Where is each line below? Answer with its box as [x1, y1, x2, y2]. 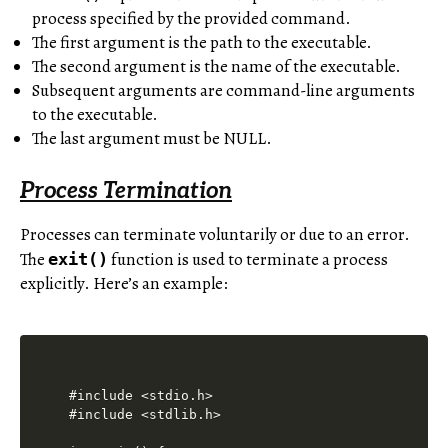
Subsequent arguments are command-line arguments [32, 79, 415, 103]
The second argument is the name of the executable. [32, 55, 401, 79]
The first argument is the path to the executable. [32, 31, 372, 55]
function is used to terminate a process [108, 248, 388, 272]
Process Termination [20, 178, 232, 206]
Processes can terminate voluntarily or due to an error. [20, 223, 410, 247]
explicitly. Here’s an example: [20, 272, 228, 296]
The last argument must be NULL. [32, 127, 272, 151]
